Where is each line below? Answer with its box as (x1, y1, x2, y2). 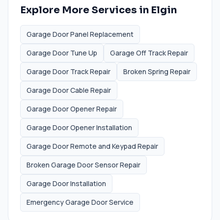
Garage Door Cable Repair (27, 85, 111, 95)
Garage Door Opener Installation (27, 122, 132, 132)
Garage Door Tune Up (27, 48, 97, 57)
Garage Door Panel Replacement (27, 29, 134, 39)
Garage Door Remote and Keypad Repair (27, 141, 158, 151)
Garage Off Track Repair (110, 48, 188, 57)
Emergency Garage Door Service (27, 197, 134, 207)
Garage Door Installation (27, 178, 106, 188)
